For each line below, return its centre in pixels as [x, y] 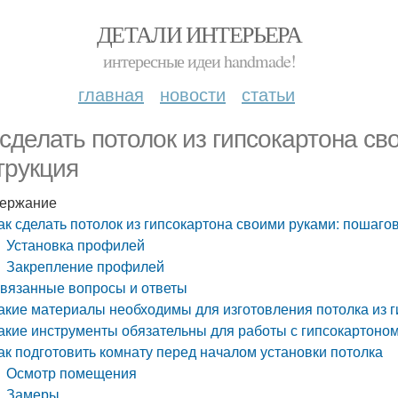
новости [193, 94]
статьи [268, 94]
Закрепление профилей [86, 266]
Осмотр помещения [72, 373]
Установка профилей [76, 245]
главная [111, 94]
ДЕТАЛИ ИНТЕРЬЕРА [199, 34]
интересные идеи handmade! [199, 61]
